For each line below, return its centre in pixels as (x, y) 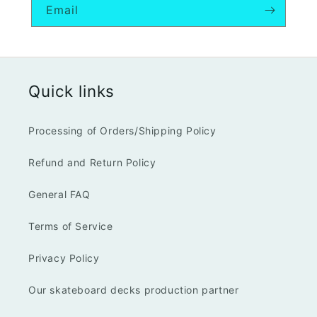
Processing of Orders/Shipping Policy (122, 131)
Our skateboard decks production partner (134, 290)
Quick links (72, 91)
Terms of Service (71, 226)
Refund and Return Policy (92, 162)
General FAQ (59, 194)
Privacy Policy (64, 258)
